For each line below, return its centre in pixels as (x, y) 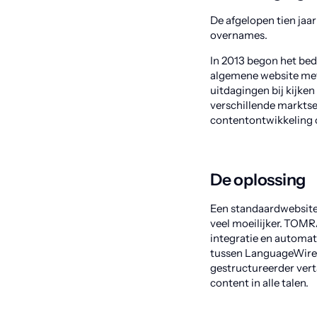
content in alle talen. (261, 283)
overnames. (240, 35)
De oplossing (260, 180)
